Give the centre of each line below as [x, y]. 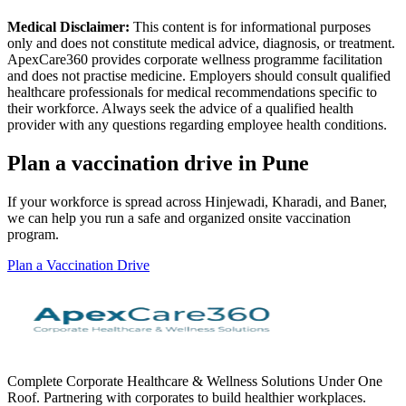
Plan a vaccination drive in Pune [158, 163]
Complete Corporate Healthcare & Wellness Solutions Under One [195, 381]
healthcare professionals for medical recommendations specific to [192, 92]
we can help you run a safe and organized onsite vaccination [179, 217]
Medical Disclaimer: [68, 26]
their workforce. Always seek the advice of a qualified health [180, 108]
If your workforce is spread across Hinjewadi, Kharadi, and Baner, [197, 201]
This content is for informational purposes [250, 26]
